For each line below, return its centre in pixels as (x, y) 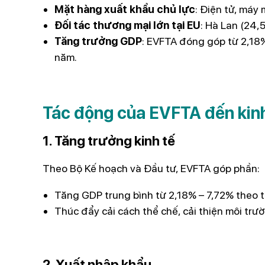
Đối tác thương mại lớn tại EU (127, 25)
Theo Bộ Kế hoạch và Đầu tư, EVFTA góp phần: (151, 169)
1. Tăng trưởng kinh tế (109, 141)
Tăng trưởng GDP (98, 41)
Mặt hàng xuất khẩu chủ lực (125, 9)
